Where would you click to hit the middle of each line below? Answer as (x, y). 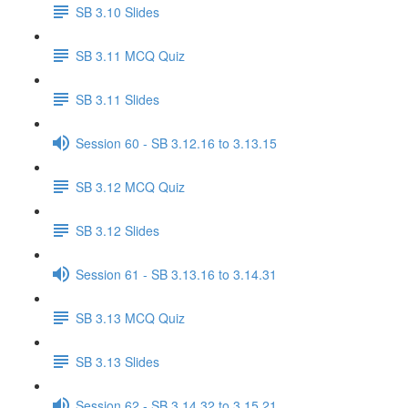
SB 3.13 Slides (117, 361)
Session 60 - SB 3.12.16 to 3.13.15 (176, 143)
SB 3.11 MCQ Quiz (130, 55)
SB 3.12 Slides (117, 230)
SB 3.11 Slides (117, 99)
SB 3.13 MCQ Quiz (130, 317)
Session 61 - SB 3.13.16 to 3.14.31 (176, 274)
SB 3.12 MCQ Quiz (130, 186)
